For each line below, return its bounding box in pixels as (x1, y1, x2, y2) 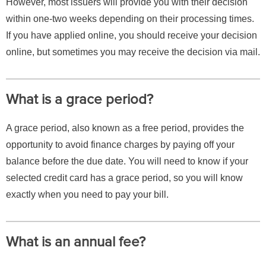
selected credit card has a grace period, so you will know (6, 173, 243, 183)
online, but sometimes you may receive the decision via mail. (6, 47, 260, 58)
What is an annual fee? (6, 233, 145, 251)
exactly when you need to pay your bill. (6, 189, 169, 200)
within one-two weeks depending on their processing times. (6, 14, 254, 24)
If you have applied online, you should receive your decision (6, 30, 257, 41)
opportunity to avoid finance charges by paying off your (6, 140, 235, 150)
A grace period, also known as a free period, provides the (6, 123, 244, 134)
